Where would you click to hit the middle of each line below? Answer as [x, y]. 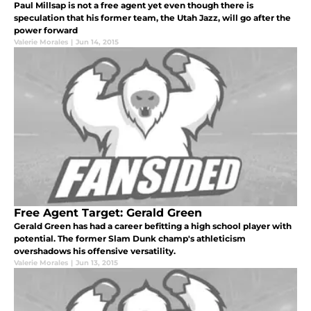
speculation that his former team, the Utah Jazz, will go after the [152, 18]
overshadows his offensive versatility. [95, 251]
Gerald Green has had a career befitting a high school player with [153, 226]
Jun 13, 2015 [97, 263]
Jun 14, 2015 [97, 42]
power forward [46, 31]
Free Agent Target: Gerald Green [108, 213]
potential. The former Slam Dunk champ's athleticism [130, 239]
